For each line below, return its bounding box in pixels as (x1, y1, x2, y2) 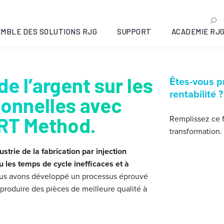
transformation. (169, 125, 222, 136)
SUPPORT (117, 27, 151, 36)
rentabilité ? (169, 86, 223, 101)
